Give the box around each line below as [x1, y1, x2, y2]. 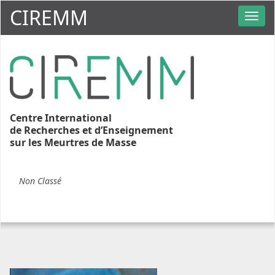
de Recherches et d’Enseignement [10, 123, 173, 137]
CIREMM [10, 4, 88, 31]
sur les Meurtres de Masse [10, 136, 136, 149]
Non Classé [19, 175, 61, 187]
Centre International [10, 111, 112, 125]
